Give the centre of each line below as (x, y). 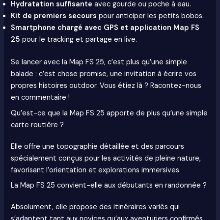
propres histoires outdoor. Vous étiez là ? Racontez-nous (106, 86)
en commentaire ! (41, 98)
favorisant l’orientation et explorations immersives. (96, 170)
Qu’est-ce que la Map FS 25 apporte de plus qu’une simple (110, 113)
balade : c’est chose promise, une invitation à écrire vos (104, 74)
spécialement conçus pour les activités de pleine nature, (106, 158)
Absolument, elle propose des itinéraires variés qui (96, 207)
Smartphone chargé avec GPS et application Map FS (105, 28)
